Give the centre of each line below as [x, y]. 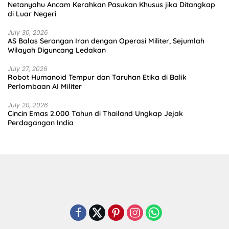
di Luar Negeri [32, 14]
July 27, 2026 [28, 69]
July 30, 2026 [28, 33]
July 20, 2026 [28, 105]
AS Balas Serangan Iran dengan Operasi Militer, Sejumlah [106, 41]
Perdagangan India [41, 123]
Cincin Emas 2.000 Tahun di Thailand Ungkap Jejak [95, 114]
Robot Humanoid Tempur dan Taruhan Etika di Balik [97, 77]
